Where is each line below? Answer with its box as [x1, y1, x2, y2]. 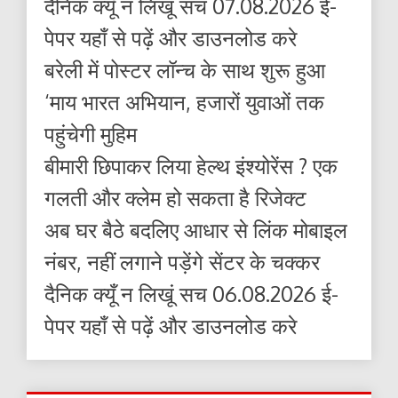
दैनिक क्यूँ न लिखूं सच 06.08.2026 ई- [44, 279, 338, 307]
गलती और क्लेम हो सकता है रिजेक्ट [44, 183, 306, 211]
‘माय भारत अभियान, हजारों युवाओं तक [44, 87, 324, 115]
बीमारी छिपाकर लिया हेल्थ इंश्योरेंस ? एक [44, 151, 338, 179]
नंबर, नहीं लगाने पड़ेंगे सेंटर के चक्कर [44, 247, 320, 275]
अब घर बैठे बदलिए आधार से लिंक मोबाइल [44, 215, 347, 243]
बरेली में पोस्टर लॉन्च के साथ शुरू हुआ [44, 55, 325, 84]
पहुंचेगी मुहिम [44, 119, 137, 147]
